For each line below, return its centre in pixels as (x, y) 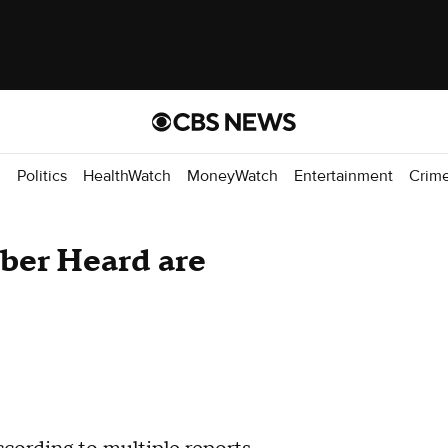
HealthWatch (127, 175)
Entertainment (343, 175)
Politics (42, 175)
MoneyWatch (232, 175)
